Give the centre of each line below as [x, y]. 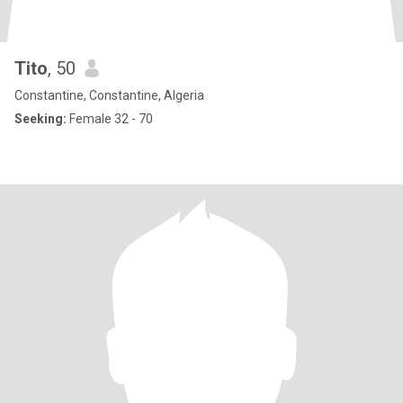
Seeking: [40, 119]
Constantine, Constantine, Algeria [109, 95]
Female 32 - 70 [110, 119]
